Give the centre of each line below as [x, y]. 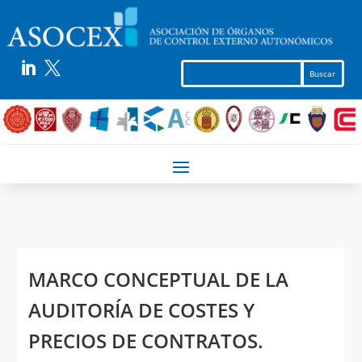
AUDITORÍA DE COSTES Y [141, 310]
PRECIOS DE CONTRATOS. [145, 341]
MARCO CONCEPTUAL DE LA [158, 280]
